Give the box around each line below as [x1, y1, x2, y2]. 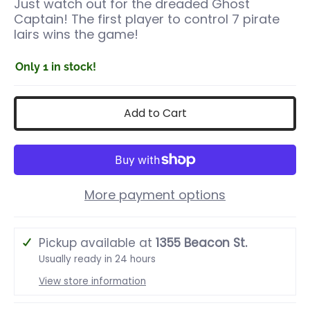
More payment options [84, 185, 226, 203]
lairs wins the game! [14, 26, 138, 43]
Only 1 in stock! [15, 60, 96, 73]
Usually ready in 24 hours [39, 252, 156, 266]
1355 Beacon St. [156, 234, 247, 251]
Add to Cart [123, 104, 187, 121]
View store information [39, 274, 146, 288]
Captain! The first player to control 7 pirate [14, 10, 280, 28]
